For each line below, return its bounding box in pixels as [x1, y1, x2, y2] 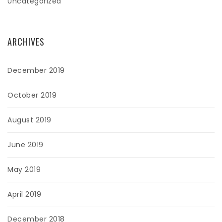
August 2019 [7, 115, 52, 125]
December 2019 [7, 65, 65, 76]
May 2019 [7, 165, 41, 175]
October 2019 [7, 90, 56, 101]
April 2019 [7, 189, 41, 200]
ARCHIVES [7, 35, 45, 49]
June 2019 [7, 140, 44, 150]
